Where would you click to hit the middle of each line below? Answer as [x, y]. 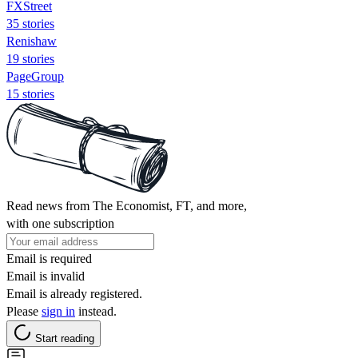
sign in [58, 311]
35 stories [30, 23]
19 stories [30, 58]
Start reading [65, 338]
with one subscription [60, 223]
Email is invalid [46, 276]
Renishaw [32, 41]
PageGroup [35, 76]
